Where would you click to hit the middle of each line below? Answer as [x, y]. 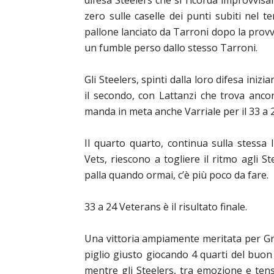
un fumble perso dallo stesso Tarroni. [171, 48]
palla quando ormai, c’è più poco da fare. [176, 175]
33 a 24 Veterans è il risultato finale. [166, 207]
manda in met [116, 111]
